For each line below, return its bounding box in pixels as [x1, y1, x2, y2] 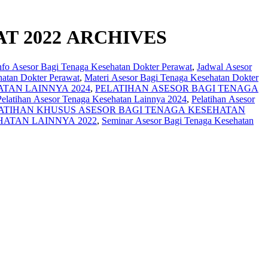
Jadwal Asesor [197, 61, 252, 72]
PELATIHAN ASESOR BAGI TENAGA [95, 83, 258, 93]
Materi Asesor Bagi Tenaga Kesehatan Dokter [84, 72, 258, 83]
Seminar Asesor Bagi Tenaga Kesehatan [102, 115, 254, 126]
